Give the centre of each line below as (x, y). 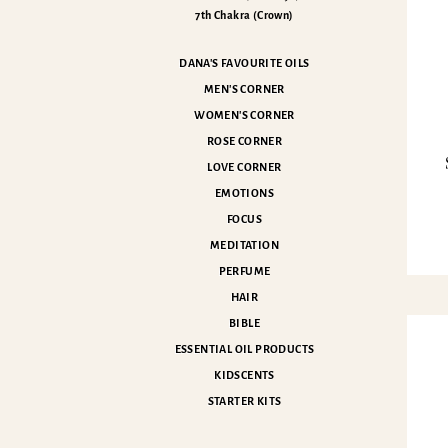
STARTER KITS (244, 401)
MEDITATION (244, 245)
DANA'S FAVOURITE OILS (244, 63)
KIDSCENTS (244, 375)
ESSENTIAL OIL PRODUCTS (244, 349)
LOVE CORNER (244, 167)
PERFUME (244, 271)
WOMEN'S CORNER (244, 115)
